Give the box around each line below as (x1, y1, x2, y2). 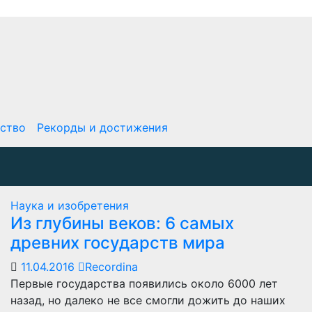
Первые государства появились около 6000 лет (10, 276, 278, 290)
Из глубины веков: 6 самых (10, 213, 234, 233)
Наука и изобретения (10, 198, 129, 212)
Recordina (85, 260, 138, 274)
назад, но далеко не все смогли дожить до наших (10, 293, 286, 307)
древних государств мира (10, 233, 225, 253)
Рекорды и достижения (37, 120, 168, 134)
